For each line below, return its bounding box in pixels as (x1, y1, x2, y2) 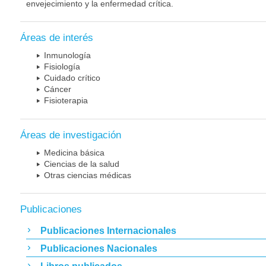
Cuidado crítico (44, 73, 100, 83)
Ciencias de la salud (44, 159, 119, 169)
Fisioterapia (44, 96, 88, 106)
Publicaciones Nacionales (40, 243, 157, 254)
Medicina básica (44, 147, 104, 157)
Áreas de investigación (20, 129, 121, 141)
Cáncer (44, 84, 71, 94)
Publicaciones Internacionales (40, 225, 176, 236)
